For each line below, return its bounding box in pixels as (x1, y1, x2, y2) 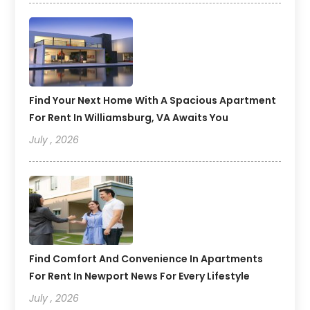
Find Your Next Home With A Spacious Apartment (29, 93, 277, 108)
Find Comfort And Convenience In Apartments (29, 252, 264, 266)
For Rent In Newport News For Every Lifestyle (29, 269, 250, 284)
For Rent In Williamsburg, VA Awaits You (29, 111, 229, 125)
